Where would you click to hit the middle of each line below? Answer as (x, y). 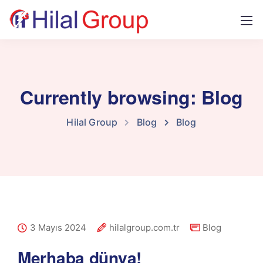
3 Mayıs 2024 (58, 227)
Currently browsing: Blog (131, 97)
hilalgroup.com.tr (144, 227)
